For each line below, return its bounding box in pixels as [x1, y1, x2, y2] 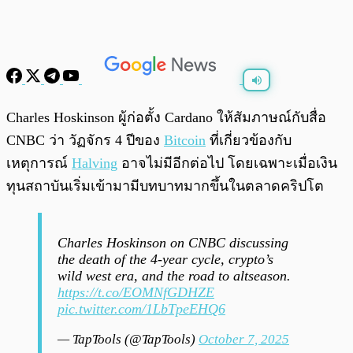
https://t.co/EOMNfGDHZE [58, 284, 214, 301]
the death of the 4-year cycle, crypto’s [58, 251, 273, 268]
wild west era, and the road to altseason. [58, 268, 291, 284]
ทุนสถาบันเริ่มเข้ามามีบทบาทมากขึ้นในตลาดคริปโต [6, 178, 324, 195]
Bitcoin [164, 132, 206, 149]
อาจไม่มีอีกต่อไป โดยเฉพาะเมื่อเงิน [117, 155, 337, 172]
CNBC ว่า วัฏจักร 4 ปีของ [6, 132, 164, 149]
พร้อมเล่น [46, 105, 82, 115]
